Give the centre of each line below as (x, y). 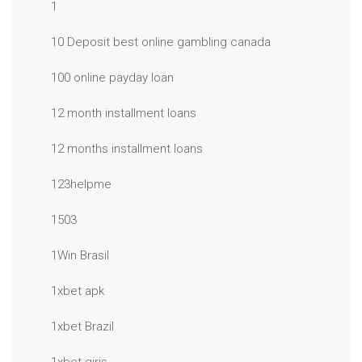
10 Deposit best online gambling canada (161, 42)
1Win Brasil (80, 255)
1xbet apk (78, 291)
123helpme (81, 184)
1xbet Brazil (82, 326)
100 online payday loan (112, 78)
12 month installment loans (124, 113)
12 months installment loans (127, 149)
